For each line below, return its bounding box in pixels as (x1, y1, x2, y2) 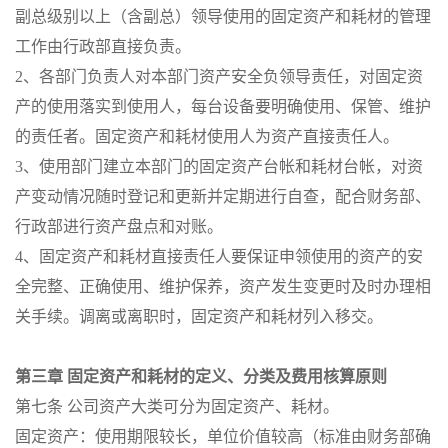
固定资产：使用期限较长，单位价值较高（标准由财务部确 (15, 428, 431, 445)
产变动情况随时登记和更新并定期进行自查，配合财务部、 (15, 188, 431, 205)
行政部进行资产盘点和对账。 (15, 218, 223, 235)
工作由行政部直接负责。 (15, 38, 191, 55)
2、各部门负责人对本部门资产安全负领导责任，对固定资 (15, 68, 423, 85)
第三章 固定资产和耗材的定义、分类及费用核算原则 (15, 368, 387, 385)
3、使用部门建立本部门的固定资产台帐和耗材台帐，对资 (15, 158, 423, 175)
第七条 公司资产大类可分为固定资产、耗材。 (15, 398, 339, 415)
